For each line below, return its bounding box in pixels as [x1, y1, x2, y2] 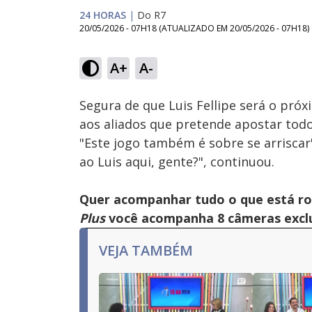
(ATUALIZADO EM [159, 22, 230, 34]
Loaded [160, 44, 183, 54]
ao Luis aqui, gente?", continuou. [79, 153, 274, 170]
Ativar [138, 70, 157, 81]
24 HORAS [79, 8, 126, 22]
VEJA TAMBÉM [99, 241, 193, 260]
